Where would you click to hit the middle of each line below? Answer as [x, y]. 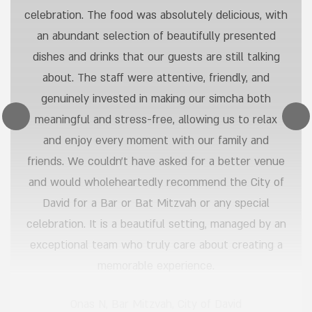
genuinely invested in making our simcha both [156, 99]
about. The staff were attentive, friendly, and [156, 78]
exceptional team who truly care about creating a [156, 245]
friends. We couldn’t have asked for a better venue [156, 162]
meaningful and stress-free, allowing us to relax [156, 120]
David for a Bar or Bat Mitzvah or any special [156, 204]
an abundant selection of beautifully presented [156, 37]
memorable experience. [156, 266]
